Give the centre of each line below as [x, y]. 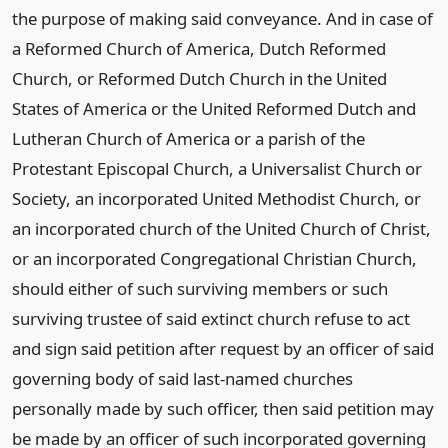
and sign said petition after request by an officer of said [223, 348]
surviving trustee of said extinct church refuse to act [211, 318]
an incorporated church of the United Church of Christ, [221, 228]
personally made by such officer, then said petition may [223, 408]
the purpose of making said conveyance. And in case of [222, 18]
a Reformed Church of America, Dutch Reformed [199, 48]
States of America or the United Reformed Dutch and [214, 108]
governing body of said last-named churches [182, 378]
